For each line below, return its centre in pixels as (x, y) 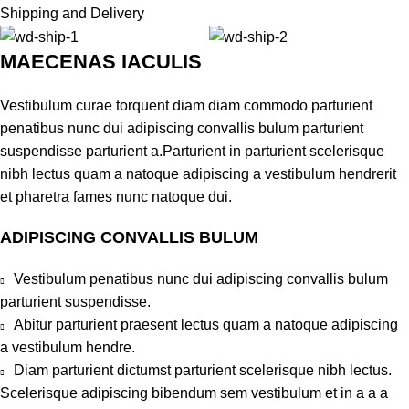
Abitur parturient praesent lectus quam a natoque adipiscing (206, 324)
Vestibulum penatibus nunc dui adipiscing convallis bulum (201, 278)
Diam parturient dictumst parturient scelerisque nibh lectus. (203, 370)
